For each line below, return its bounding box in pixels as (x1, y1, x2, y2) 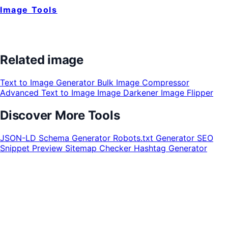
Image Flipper (161, 87, 213, 98)
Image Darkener (97, 87, 161, 98)
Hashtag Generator (134, 142, 207, 153)
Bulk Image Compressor (97, 77, 189, 88)
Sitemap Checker (65, 142, 134, 153)
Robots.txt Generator (113, 132, 197, 143)
